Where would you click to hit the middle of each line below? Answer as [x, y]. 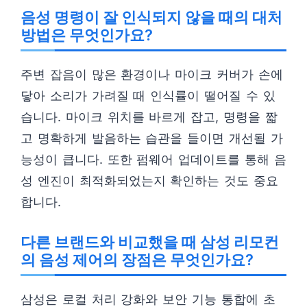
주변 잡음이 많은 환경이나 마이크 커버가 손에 [152, 74]
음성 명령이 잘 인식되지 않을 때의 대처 [151, 17]
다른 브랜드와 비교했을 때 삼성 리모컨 [150, 242]
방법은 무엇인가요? [87, 35]
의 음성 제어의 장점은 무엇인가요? [137, 260]
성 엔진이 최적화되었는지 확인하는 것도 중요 [149, 181]
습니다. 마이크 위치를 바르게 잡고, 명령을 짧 [149, 117]
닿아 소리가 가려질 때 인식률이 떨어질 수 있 [148, 96]
